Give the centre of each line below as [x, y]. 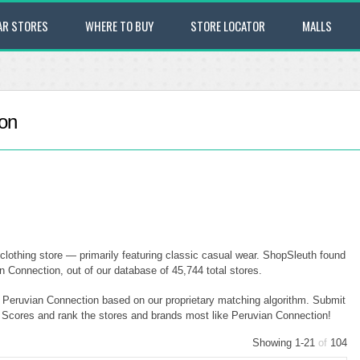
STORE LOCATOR [228, 26]
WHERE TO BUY [119, 26]
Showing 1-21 [285, 343]
